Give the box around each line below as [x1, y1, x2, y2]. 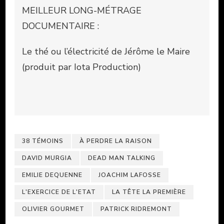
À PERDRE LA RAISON [79, 136, 152, 145]
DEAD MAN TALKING [88, 153, 155, 162]
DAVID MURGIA [22, 153, 72, 162]
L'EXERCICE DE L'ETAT [22, 187, 96, 196]
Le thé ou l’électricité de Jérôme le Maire [22, 45, 190, 57]
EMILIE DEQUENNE [22, 170, 82, 179]
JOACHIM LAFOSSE [98, 170, 161, 179]
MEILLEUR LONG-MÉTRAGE [22, 4, 141, 16]
